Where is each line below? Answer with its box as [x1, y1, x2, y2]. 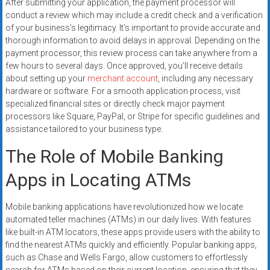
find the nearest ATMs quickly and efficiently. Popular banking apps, [5, 240, 257, 250]
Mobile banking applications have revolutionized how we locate [5, 202, 243, 212]
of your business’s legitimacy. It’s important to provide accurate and [5, 23, 260, 33]
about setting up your [5, 74, 87, 84]
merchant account [87, 74, 158, 84]
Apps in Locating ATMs [5, 169, 191, 191]
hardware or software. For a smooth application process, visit [5, 86, 240, 96]
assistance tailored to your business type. [5, 124, 163, 134]
